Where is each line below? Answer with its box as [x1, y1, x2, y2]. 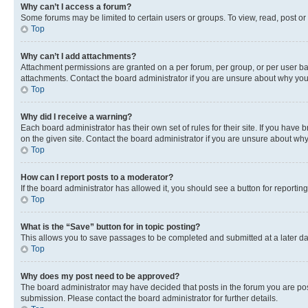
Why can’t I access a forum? [21, 2, 131, 12]
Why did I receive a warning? [21, 112, 132, 122]
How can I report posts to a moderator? [21, 173, 173, 182]
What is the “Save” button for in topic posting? [21, 222, 200, 232]
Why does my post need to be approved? [21, 272, 179, 281]
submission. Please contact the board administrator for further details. [21, 294, 278, 303]
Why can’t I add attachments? [21, 52, 136, 61]
